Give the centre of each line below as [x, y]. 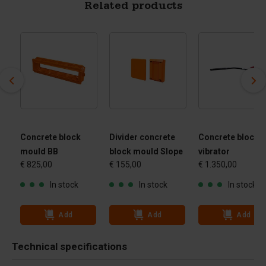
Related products [133, 7]
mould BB [39, 151]
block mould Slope [146, 151]
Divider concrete [142, 137]
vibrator [214, 151]
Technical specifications [69, 246]
